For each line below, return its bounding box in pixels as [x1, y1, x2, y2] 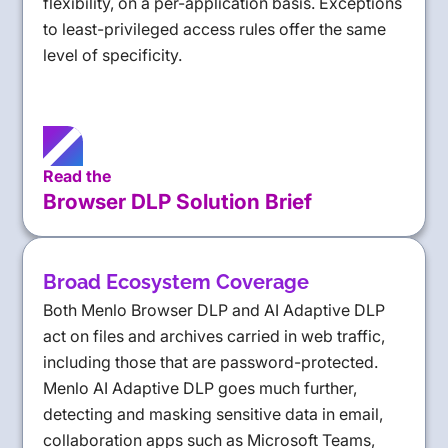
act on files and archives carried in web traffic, [43, 325, 386, 346]
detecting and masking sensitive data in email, [43, 403, 384, 424]
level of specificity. [43, 44, 183, 65]
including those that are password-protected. [43, 351, 379, 372]
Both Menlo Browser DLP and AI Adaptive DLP [43, 299, 386, 320]
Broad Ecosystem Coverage [43, 269, 310, 294]
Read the [43, 165, 112, 186]
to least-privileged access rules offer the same [43, 18, 387, 39]
